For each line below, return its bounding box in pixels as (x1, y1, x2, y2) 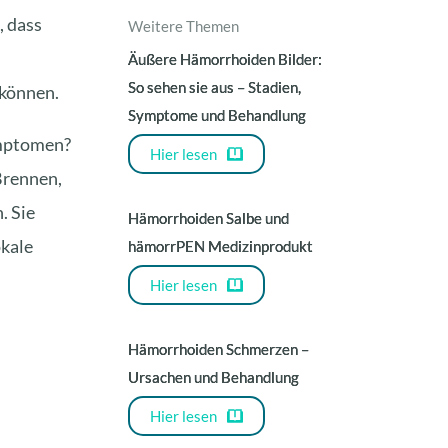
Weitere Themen (128, 17, 240, 35)
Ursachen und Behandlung (128, 368, 300, 386)
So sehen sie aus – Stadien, (128, 78, 302, 96)
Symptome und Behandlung (128, 106, 307, 124)
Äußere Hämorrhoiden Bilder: (128, 50, 323, 68)
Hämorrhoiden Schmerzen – (128, 340, 310, 358)
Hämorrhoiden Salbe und (128, 209, 290, 227)
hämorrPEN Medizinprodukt (128, 237, 314, 255)
